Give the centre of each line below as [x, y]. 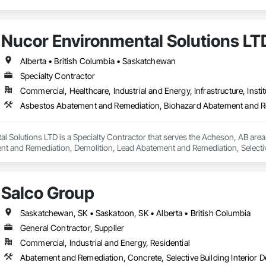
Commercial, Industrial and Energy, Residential [105, 243]
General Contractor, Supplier [72, 228]
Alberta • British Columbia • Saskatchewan [98, 61]
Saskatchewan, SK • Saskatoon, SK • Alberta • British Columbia [135, 213]
